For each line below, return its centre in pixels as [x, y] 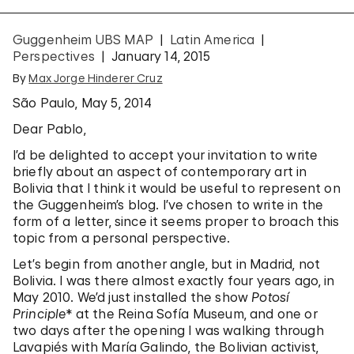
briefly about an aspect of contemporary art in [160, 171]
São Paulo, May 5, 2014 [83, 103]
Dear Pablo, [49, 129]
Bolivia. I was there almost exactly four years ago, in [174, 281]
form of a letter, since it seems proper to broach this [176, 221]
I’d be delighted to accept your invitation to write [166, 155]
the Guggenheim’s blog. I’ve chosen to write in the [168, 205]
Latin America [213, 40]
